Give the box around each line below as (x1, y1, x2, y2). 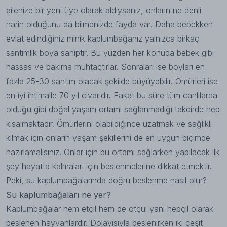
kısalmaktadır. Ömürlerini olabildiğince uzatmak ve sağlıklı (6, 119, 212, 129)
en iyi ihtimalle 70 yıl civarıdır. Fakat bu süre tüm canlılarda (6, 90, 217, 100)
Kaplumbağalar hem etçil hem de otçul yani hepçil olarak (6, 204, 213, 214)
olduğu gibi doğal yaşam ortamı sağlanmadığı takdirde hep (6, 104, 220, 115)
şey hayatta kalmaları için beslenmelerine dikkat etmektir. (6, 161, 212, 171)
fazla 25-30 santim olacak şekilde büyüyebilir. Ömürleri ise (6, 76, 218, 86)
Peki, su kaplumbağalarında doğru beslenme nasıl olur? (6, 175, 207, 185)
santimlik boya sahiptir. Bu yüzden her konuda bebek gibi (6, 48, 214, 58)
